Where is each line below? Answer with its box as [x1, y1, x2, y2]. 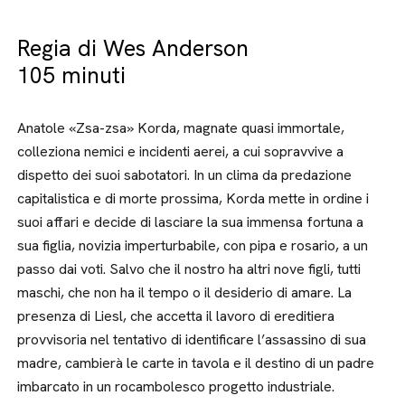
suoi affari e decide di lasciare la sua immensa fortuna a [17, 212, 364, 231]
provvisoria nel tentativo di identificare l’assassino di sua [17, 330, 367, 349]
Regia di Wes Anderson [17, 33, 250, 63]
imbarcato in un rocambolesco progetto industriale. [17, 377, 335, 396]
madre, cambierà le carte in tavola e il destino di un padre [17, 353, 375, 372]
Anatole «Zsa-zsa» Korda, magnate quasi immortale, [17, 118, 345, 137]
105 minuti [17, 61, 127, 90]
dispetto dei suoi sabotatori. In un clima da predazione [17, 165, 353, 184]
